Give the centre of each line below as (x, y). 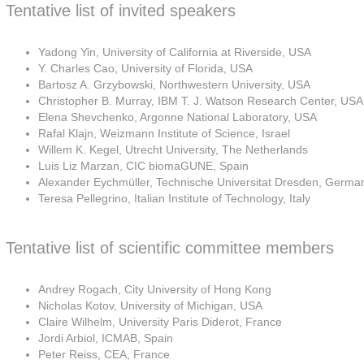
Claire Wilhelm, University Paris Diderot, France (160, 322)
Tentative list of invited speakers (123, 11)
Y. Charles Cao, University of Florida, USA (145, 68)
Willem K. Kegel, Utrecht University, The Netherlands (173, 149)
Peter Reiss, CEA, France (104, 354)
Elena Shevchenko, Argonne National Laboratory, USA (178, 117)
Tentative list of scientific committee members (170, 248)
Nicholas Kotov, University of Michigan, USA (150, 305)
